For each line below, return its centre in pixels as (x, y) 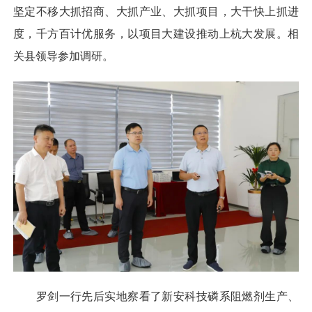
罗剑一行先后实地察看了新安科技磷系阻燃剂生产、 (156, 296)
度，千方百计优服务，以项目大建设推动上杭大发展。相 (156, 34)
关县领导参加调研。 (63, 56)
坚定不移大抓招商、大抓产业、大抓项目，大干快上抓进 (156, 12)
